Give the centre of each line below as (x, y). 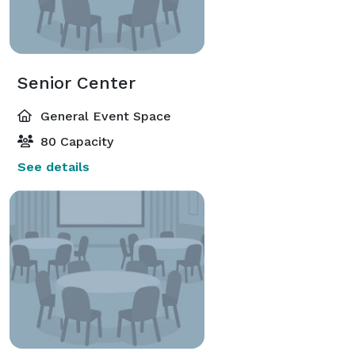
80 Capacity (75, 141)
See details (53, 166)
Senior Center (76, 82)
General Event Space (104, 116)
